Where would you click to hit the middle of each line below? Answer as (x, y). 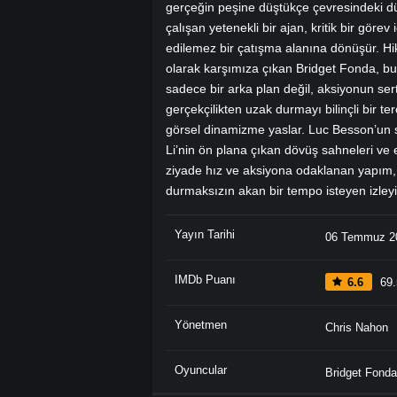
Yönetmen (201, 324)
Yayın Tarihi (205, 234)
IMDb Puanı (205, 279)
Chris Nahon (357, 327)
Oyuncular (201, 370)
